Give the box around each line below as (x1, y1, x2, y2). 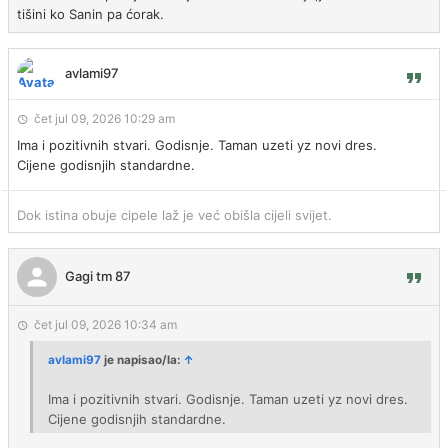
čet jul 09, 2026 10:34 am (34, 317, 177, 332)
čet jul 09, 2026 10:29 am (34, 111, 175, 126)
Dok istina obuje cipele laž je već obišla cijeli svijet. (17, 207, 332, 223)
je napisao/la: (101, 353, 183, 367)
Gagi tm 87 (65, 267, 131, 284)
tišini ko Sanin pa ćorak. (17, 6, 164, 22)
